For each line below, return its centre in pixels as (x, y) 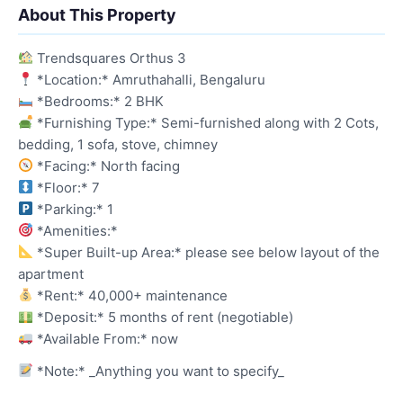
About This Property (97, 14)
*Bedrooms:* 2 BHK (99, 101)
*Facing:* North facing (107, 166)
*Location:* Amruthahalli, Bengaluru (150, 79)
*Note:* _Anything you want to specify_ (159, 371)
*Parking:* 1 (74, 209)
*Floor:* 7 (67, 187)
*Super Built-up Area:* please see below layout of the (207, 252)
